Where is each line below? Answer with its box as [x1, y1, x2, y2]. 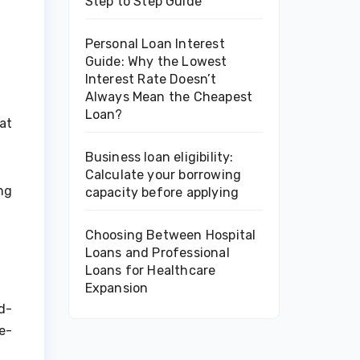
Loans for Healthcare [84, 263, 216, 278]
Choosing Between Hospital [84, 227, 256, 243]
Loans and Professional [84, 245, 230, 260]
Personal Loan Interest [84, 36, 225, 51]
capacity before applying [84, 185, 239, 200]
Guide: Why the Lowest [84, 54, 227, 69]
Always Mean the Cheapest [84, 89, 253, 104]
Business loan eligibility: [84, 149, 234, 165]
